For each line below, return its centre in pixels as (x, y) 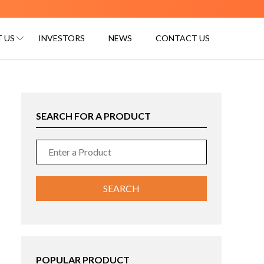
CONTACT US (183, 38)
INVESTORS (62, 38)
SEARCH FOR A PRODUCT (93, 116)
